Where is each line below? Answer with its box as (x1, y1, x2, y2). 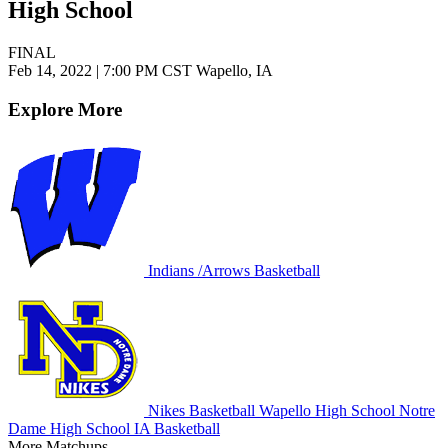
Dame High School (8, 419, 130, 437)
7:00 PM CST (103, 62, 192, 80)
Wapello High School (255, 401, 395, 419)
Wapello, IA (192, 62, 273, 80)
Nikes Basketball (144, 401, 255, 419)
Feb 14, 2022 (8, 62, 96, 80)
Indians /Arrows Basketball (144, 261, 320, 279)
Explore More (8, 99, 122, 121)
